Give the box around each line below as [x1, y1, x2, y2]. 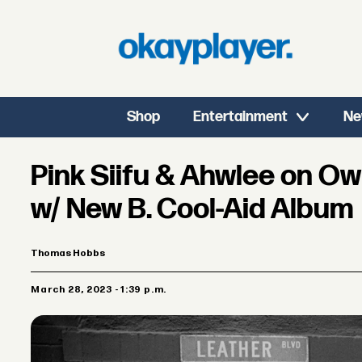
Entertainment [193, 108, 288, 125]
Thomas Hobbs [31, 247, 106, 260]
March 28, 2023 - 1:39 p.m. [40, 284, 167, 297]
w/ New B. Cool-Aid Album [31, 192, 354, 228]
